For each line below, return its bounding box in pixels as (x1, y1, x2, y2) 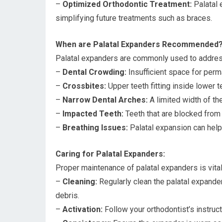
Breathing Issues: (62, 123, 128, 132)
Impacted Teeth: (62, 109, 123, 118)
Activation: (62, 205, 103, 214)
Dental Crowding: (62, 67, 126, 77)
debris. (55, 191, 79, 200)
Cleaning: (62, 177, 97, 186)
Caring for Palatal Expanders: (55, 149, 165, 159)
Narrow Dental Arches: (62, 95, 148, 105)
